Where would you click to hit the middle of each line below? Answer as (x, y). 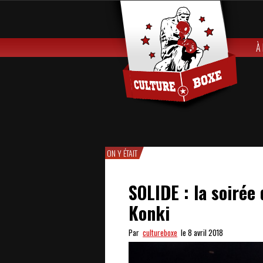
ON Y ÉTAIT (122, 153)
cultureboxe (160, 232)
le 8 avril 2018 (200, 232)
